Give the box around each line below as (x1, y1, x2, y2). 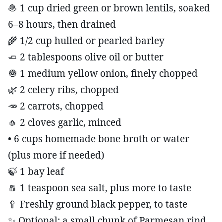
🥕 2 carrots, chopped (8, 99, 104, 112)
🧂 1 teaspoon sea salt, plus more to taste (8, 181, 191, 194)
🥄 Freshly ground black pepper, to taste (8, 197, 187, 211)
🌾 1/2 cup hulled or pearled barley (8, 34, 165, 47)
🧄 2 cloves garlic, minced (8, 115, 121, 129)
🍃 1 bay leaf (8, 165, 64, 178)
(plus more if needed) (8, 148, 105, 162)
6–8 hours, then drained (8, 17, 116, 31)
